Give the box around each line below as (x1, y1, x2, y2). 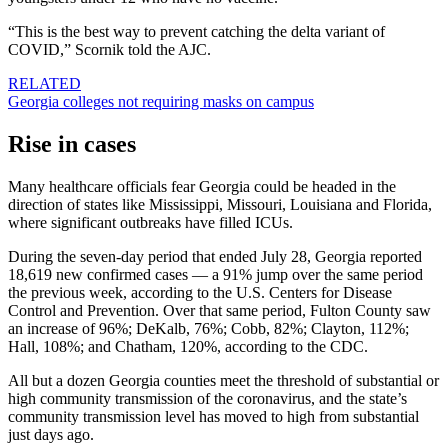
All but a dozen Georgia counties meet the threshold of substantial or (8, 372, 439, 390)
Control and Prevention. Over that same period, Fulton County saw (8, 302, 431, 320)
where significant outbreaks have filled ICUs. (8, 214, 293, 232)
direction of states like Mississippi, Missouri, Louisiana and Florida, (8, 196, 432, 214)
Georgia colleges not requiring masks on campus (8, 93, 314, 111)
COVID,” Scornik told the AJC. (8, 41, 211, 59)
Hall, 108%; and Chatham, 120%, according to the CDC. (8, 338, 368, 356)
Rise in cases (8, 131, 136, 158)
